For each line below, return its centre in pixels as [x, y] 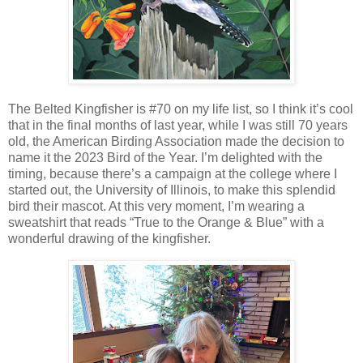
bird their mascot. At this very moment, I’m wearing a [156, 207]
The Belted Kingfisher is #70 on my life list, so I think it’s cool [181, 109]
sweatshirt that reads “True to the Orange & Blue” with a [166, 223]
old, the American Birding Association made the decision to [176, 142]
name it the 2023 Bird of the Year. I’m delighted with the [165, 158]
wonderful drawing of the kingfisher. [113, 239]
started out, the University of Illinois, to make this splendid [172, 190]
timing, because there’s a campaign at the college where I [173, 174]
